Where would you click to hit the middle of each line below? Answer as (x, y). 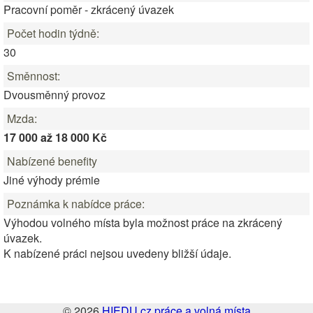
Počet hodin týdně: (53, 33)
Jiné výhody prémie (52, 180)
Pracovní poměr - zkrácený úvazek (89, 9)
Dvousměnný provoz (54, 95)
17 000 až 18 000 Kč (55, 137)
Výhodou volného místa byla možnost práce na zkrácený (143, 223)
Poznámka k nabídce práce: (76, 204)
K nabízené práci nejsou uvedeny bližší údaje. (117, 253)
